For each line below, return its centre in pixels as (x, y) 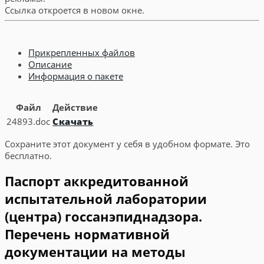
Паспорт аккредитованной (97, 181)
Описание (50, 64)
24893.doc (28, 121)
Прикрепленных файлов (82, 52)
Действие (75, 107)
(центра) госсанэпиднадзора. (103, 216)
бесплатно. (28, 155)
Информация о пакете (76, 76)
